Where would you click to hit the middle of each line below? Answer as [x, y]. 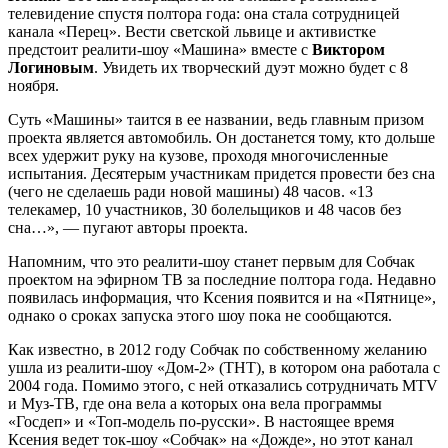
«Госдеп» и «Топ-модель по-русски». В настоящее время [201, 421]
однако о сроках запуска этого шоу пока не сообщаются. [200, 315]
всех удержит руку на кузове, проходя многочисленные [198, 155]
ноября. [33, 85]
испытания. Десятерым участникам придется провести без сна [221, 173]
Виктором [348, 49]
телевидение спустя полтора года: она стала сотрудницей [204, 13]
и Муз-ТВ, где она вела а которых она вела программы [195, 403]
